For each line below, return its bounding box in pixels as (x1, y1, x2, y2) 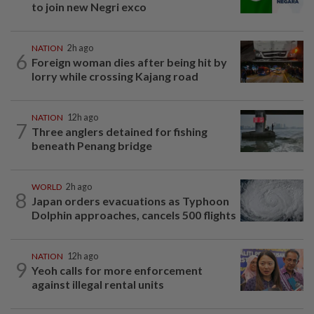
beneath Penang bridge (32, 138, 152, 152)
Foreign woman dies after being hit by (32, 55, 227, 69)
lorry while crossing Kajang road (32, 69, 198, 83)
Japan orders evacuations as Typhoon (32, 193, 229, 207)
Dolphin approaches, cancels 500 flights (32, 207, 236, 221)
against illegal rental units (32, 277, 164, 291)
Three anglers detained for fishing (32, 124, 207, 138)
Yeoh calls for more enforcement (32, 263, 203, 277)
